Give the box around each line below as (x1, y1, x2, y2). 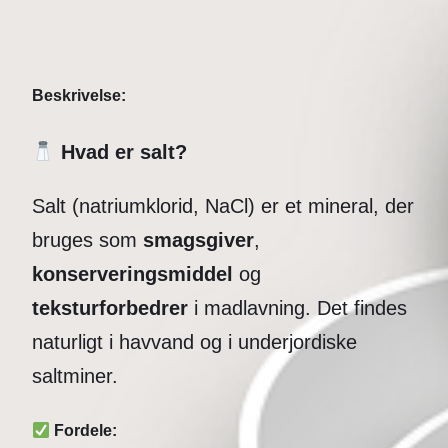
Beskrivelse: (32, 86, 126, 104)
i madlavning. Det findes (188, 296, 407, 319)
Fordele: (50, 422, 118, 440)
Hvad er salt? (54, 140, 187, 163)
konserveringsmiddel (32, 262, 233, 285)
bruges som (32, 228, 143, 251)
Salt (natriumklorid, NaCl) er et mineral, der (32, 194, 414, 217)
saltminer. (32, 364, 118, 387)
